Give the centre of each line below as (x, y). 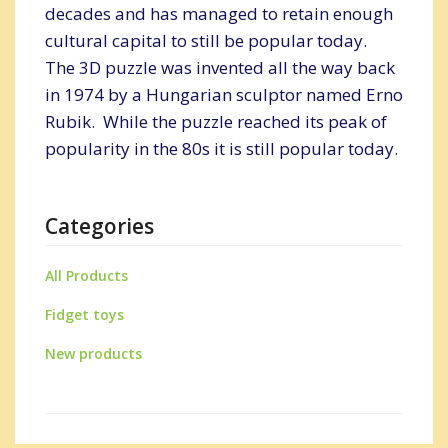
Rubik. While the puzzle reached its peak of (216, 122)
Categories (99, 226)
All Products (86, 276)
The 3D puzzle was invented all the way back (220, 68)
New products (93, 354)
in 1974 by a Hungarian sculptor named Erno (224, 95)
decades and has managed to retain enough (219, 14)
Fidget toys (84, 315)
